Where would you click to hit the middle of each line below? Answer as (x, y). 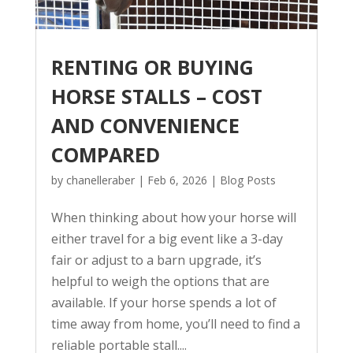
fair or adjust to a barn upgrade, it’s (156, 260)
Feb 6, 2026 (177, 180)
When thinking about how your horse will (173, 217)
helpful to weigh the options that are (160, 281)
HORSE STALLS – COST (156, 96)
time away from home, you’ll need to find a (175, 323)
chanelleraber (100, 180)
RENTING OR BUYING (152, 67)
